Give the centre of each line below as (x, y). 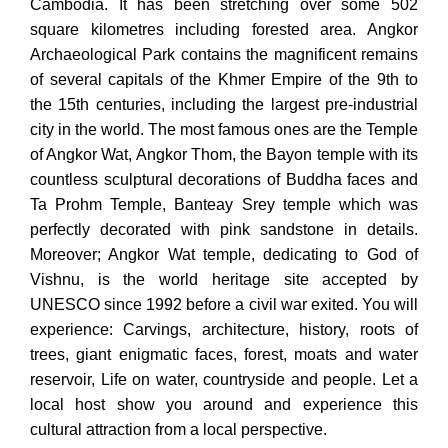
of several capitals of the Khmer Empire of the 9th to (224, 79)
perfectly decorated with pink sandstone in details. (224, 229)
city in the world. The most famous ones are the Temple (224, 129)
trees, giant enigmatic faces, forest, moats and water (224, 354)
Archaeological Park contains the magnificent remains (224, 54)
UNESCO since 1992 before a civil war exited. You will (224, 304)
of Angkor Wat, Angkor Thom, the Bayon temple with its (224, 154)
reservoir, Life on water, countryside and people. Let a (224, 379)
